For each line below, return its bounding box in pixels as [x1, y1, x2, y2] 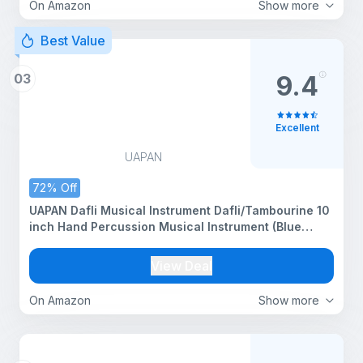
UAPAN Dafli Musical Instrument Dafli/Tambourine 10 [29, 203, 330, 217]
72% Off [32, 181, 77, 194]
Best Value [41, 32, 105, 49]
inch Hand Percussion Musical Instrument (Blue [29, 220, 301, 233]
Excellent [275, 122, 319, 134]
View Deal [151, 258, 212, 274]
